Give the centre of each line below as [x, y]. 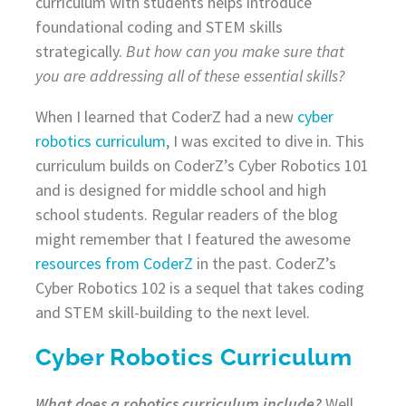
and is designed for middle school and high [180, 190]
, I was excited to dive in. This [265, 141]
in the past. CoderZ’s [264, 264]
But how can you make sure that [235, 52]
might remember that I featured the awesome [193, 239]
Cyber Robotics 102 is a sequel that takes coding [199, 288]
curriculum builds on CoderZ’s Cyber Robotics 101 [202, 166]
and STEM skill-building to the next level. [172, 313]
